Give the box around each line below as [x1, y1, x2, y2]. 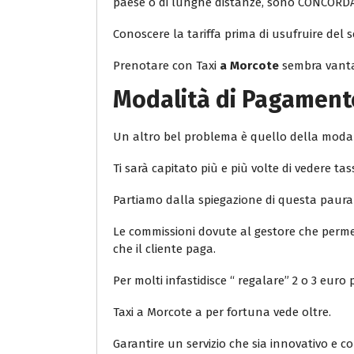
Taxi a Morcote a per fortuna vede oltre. [113, 305, 331, 320]
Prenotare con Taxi [113, 58, 220, 73]
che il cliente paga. [113, 242, 216, 257]
